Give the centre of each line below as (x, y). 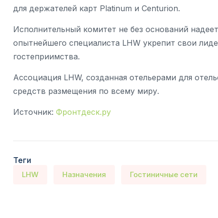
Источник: (33, 112)
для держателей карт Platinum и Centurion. (97, 9)
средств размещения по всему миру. (86, 91)
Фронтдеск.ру (83, 112)
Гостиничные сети (163, 175)
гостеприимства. (46, 57)
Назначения (84, 175)
